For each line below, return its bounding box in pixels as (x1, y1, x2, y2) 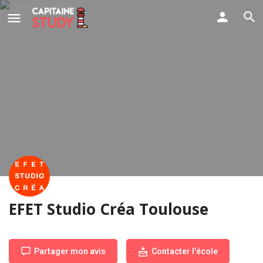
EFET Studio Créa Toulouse (9, 198, 208, 220)
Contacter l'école (151, 247, 218, 256)
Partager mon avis (34, 247, 106, 256)
